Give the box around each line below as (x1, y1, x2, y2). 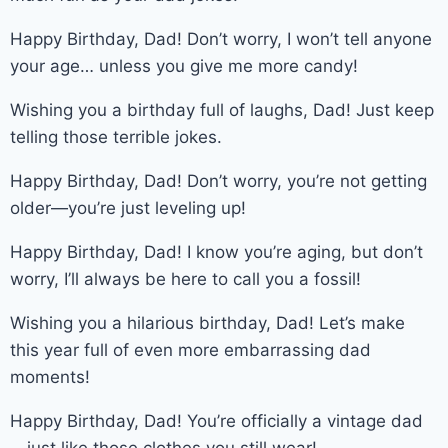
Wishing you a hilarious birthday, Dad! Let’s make (10, 312, 405, 333)
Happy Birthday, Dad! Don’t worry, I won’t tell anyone (10, 28, 432, 49)
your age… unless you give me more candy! (10, 55, 358, 76)
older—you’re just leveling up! (10, 197, 246, 218)
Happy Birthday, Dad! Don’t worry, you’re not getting (10, 170, 427, 191)
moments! (10, 366, 90, 387)
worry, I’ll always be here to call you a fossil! (10, 268, 361, 289)
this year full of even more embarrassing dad (10, 339, 371, 360)
